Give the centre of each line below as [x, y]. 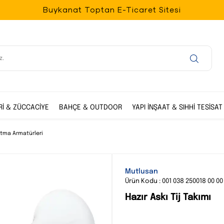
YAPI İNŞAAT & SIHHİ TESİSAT [177, 107]
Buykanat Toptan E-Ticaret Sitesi [112, 10]
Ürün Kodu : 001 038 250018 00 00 [174, 181]
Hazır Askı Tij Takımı [168, 198]
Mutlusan [141, 171]
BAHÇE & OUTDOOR [90, 107]
